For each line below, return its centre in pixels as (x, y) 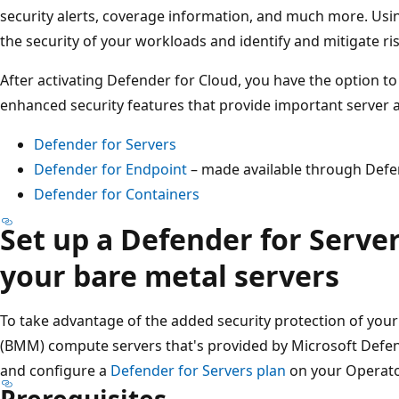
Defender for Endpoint (110, 169)
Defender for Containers (117, 194)
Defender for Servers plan (198, 370)
